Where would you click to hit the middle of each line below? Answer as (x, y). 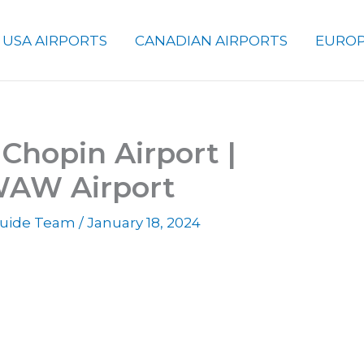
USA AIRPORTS (54, 40)
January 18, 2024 (143, 223)
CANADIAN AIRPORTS (211, 40)
